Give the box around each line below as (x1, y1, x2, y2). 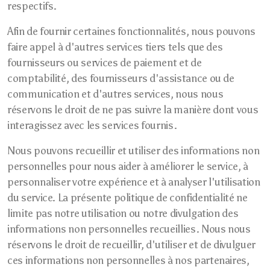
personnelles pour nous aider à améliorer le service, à (7, 160, 248, 173)
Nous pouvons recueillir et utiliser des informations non (7, 144, 260, 157)
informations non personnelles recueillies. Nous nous (7, 222, 251, 236)
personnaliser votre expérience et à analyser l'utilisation (7, 175, 260, 189)
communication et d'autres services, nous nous (7, 87, 224, 101)
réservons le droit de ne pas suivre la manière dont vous (7, 103, 259, 116)
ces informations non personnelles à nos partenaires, (7, 254, 250, 267)
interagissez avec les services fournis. (7, 119, 177, 132)
